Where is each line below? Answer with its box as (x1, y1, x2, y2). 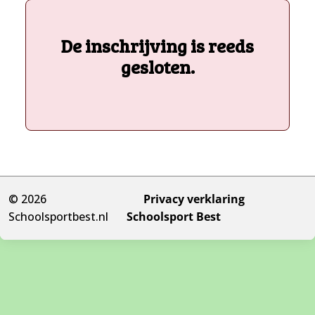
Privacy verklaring (143, 191, 245, 207)
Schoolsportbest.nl (8, 208, 108, 224)
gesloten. (120, 54, 195, 79)
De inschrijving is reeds (61, 33, 254, 58)
